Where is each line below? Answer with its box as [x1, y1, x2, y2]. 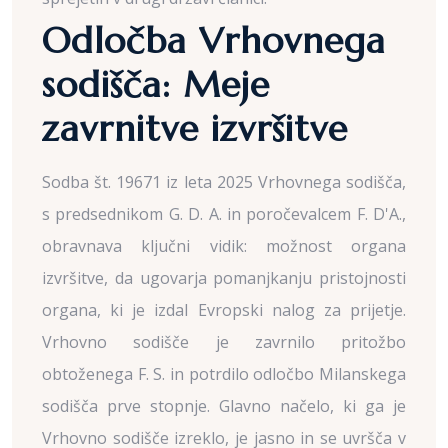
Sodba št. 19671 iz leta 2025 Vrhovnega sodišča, [42, 171, 406, 193]
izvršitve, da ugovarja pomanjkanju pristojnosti [42, 267, 406, 289]
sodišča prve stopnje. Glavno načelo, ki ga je [42, 395, 406, 417]
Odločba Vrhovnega [42, 18, 386, 63]
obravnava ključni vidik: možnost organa [42, 235, 406, 257]
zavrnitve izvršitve [42, 106, 348, 151]
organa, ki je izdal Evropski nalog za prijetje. [42, 299, 406, 321]
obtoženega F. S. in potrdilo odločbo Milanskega [42, 363, 406, 385]
